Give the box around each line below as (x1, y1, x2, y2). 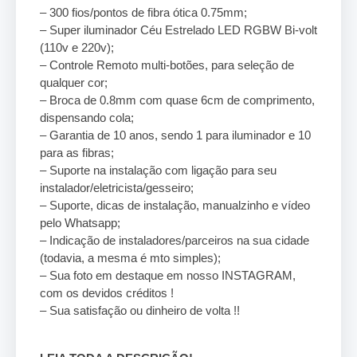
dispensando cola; (40, 111, 134, 124)
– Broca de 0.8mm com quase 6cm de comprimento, (40, 93, 315, 107)
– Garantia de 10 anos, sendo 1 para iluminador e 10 (40, 128, 311, 142)
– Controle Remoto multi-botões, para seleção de (40, 58, 294, 72)
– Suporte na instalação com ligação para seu (40, 163, 277, 177)
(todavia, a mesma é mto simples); (40, 251, 221, 265)
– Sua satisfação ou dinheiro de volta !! (40, 304, 240, 317)
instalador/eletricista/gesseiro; (40, 181, 194, 194)
